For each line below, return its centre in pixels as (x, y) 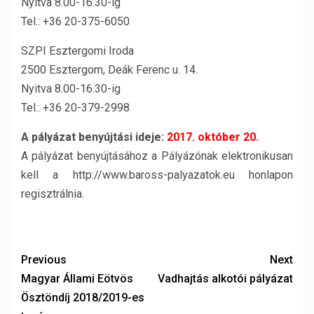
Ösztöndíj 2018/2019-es (83, 298)
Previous (44, 260)
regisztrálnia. (53, 194)
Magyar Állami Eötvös (77, 279)
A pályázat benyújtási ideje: (94, 137)
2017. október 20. (213, 137)
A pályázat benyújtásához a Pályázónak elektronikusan (157, 156)
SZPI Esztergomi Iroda (77, 51)
